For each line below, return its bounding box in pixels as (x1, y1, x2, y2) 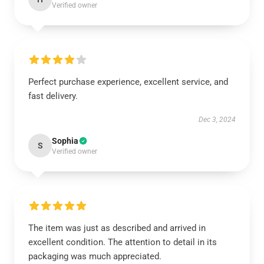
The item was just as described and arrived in (28, 223, 206, 234)
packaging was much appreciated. (28, 251, 161, 262)
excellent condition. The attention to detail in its (28, 237, 217, 248)
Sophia (52, 136, 78, 146)
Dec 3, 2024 (199, 115, 236, 124)
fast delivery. (28, 91, 78, 102)
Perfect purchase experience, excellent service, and (28, 77, 228, 88)
